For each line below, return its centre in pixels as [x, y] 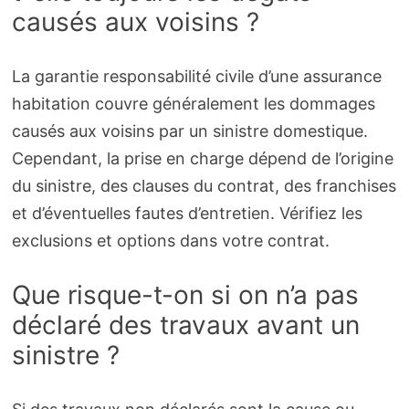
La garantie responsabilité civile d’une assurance [196, 76]
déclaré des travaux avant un [185, 325]
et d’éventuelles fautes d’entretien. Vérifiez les [187, 213]
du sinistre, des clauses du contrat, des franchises [204, 185]
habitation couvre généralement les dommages [193, 103]
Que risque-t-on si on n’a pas [185, 294]
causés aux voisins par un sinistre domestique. [189, 131]
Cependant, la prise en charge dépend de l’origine [202, 158]
